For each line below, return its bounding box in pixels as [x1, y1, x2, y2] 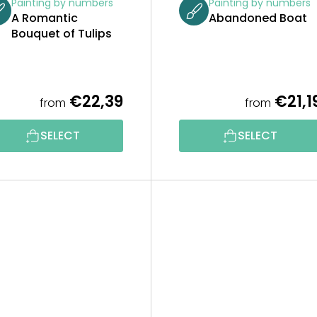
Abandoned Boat [209, 10, 308, 27]
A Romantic [11, 10, 78, 27]
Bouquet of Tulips [11, 25, 112, 42]
